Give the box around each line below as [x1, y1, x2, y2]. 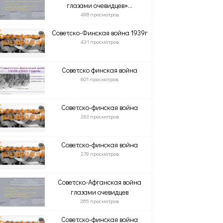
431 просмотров [80, 38, 119, 45]
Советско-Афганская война [58, 177, 142, 187]
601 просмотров [81, 75, 119, 83]
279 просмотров [80, 150, 119, 157]
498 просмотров [80, 10, 119, 18]
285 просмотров [80, 197, 119, 205]
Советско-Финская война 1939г [51, 28, 148, 37]
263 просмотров [80, 112, 119, 120]
